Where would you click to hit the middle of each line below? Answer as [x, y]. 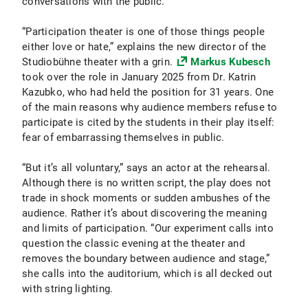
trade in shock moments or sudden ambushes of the [146, 198]
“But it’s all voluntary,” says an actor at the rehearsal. [146, 168]
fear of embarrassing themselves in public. [123, 137]
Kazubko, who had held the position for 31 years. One [148, 92]
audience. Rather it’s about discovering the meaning [144, 213]
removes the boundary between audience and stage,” [146, 258]
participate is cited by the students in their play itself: [148, 122]
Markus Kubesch [230, 62]
